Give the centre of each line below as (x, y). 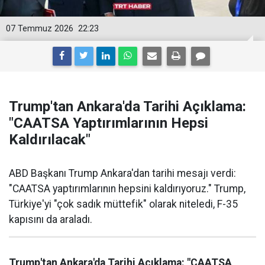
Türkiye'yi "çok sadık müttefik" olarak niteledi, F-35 (123, 204)
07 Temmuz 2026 (40, 29)
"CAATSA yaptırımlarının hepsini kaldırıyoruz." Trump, (127, 189)
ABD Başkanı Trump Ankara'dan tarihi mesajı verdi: (122, 173)
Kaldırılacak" (50, 140)
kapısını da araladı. (51, 219)
